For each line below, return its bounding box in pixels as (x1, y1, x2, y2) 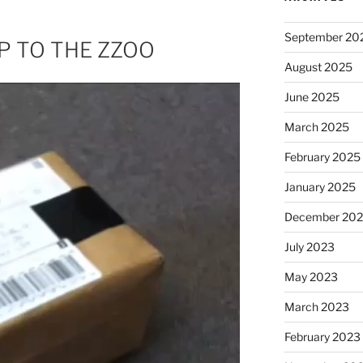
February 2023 (284, 329, 361, 344)
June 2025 (284, 89, 340, 104)
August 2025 (284, 59, 352, 74)
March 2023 (284, 299, 349, 314)
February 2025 (284, 149, 361, 164)
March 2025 (284, 119, 349, 134)
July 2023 (284, 239, 335, 254)
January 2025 (284, 179, 356, 194)
